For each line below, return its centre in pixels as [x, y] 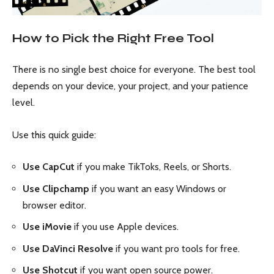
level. [24, 103]
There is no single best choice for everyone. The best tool [134, 70]
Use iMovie [47, 227]
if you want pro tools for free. [176, 248]
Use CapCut [49, 167]
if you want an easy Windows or [158, 188]
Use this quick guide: [54, 135]
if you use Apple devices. [125, 227]
